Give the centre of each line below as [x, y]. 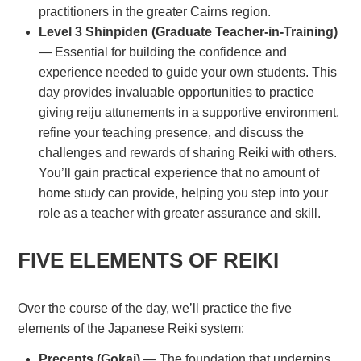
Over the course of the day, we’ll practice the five [155, 309]
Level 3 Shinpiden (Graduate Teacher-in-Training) [188, 32]
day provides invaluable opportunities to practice [176, 93]
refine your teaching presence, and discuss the [171, 133]
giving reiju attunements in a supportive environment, [189, 113]
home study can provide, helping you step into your [183, 193]
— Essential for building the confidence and [162, 52]
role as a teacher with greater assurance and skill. [179, 214]
